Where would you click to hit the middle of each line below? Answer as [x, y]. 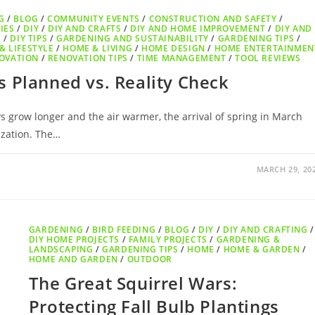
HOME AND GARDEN [73, 259]
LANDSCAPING [61, 250]
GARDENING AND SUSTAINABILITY [133, 39]
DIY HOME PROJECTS [74, 240]
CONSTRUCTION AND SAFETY [213, 19]
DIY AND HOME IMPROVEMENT [198, 29]
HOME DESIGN [173, 49]
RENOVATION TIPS [88, 58]
